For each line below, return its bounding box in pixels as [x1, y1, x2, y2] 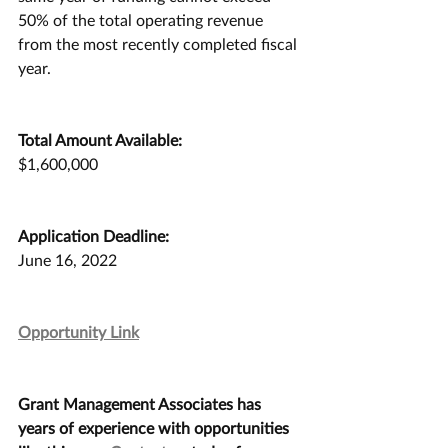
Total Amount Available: [18, 130, 182, 149]
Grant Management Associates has [18, 394, 265, 413]
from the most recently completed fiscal [18, 34, 301, 53]
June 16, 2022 [18, 250, 117, 269]
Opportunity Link [18, 322, 139, 341]
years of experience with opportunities [18, 418, 293, 437]
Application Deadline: [18, 226, 169, 245]
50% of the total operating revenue [18, 10, 267, 29]
